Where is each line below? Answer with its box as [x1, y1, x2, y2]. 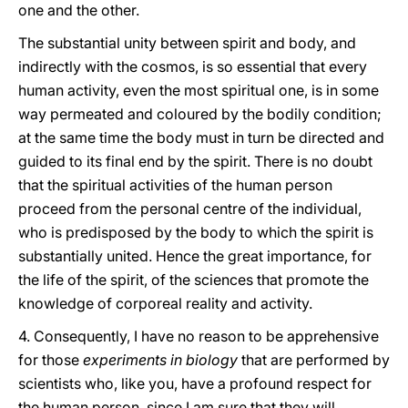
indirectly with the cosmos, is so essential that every [18, 57, 367, 76]
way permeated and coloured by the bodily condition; [18, 105, 382, 123]
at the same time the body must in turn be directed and [18, 128, 384, 147]
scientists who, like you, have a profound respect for [18, 374, 372, 393]
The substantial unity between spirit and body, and [18, 34, 356, 52]
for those [18, 351, 83, 369]
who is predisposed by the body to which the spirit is [18, 223, 373, 241]
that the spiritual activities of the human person [18, 176, 332, 194]
